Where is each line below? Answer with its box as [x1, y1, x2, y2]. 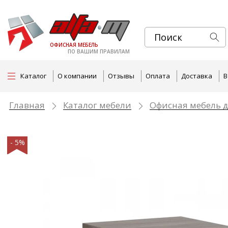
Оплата [146, 71, 170, 80]
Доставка [181, 71, 212, 80]
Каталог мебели [63, 99, 131, 111]
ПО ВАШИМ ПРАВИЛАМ [68, 48, 130, 55]
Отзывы [108, 71, 134, 80]
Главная [9, 99, 45, 111]
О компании [58, 71, 97, 80]
